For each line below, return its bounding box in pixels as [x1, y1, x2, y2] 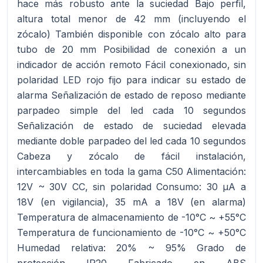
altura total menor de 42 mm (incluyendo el [17, 13, 246, 25]
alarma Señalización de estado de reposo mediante [17, 89, 246, 101]
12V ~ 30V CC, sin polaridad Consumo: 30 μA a [17, 181, 246, 193]
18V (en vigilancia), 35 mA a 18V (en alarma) [17, 196, 246, 208]
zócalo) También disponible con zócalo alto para [17, 28, 246, 40]
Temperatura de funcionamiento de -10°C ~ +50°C [17, 227, 246, 238]
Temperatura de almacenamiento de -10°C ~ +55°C [17, 211, 246, 223]
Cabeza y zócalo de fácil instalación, [17, 150, 246, 162]
